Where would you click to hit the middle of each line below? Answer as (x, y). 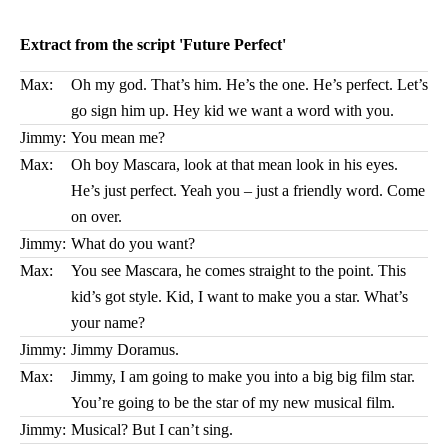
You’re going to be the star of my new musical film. (233, 402)
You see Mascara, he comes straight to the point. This (238, 270)
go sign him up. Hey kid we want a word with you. (232, 110)
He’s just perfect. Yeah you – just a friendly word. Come (248, 190)
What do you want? (133, 243)
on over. (96, 216)
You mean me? (118, 137)
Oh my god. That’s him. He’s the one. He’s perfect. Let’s (249, 84)
